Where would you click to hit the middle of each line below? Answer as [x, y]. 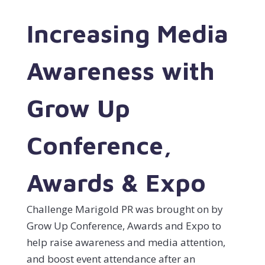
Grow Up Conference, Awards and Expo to [124, 225]
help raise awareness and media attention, [126, 242]
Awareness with [120, 70]
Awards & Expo [116, 182]
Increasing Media [127, 33]
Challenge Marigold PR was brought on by [125, 209]
